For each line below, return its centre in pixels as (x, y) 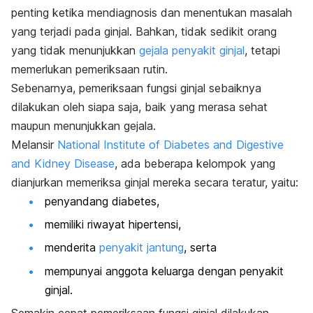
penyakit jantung (141, 248)
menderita (72, 248)
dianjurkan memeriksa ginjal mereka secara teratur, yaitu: (155, 182)
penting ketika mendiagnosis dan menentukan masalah (152, 12)
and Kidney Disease (63, 163)
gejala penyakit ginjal (192, 50)
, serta (200, 248)
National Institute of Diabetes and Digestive (170, 144)
